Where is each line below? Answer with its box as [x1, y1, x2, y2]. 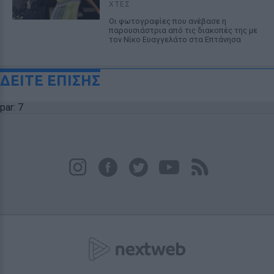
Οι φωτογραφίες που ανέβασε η [108, 17, 226, 26]
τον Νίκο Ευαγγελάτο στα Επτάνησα [108, 35, 241, 44]
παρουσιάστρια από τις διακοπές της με [108, 26, 257, 35]
